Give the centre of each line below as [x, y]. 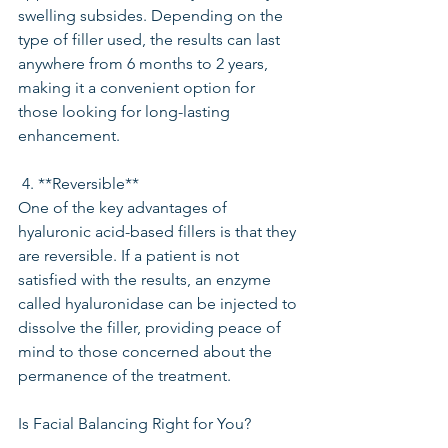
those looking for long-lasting [126, 111]
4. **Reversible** [80, 183]
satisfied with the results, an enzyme [146, 279]
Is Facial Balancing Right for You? [134, 423]
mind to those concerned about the [147, 351]
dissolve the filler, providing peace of [151, 327]
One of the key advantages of [124, 207]
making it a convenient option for [138, 87]
